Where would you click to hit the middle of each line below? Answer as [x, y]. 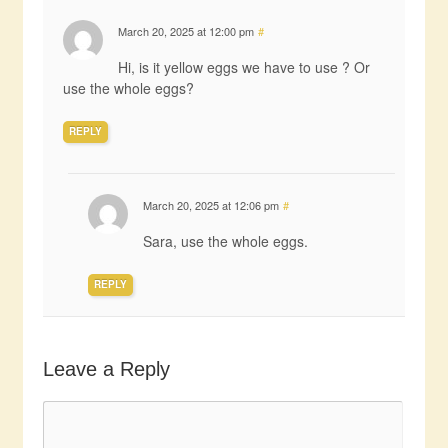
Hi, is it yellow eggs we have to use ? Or [243, 67]
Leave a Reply [106, 369]
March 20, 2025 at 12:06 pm [210, 205]
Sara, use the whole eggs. [225, 241]
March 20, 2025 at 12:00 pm [185, 31]
